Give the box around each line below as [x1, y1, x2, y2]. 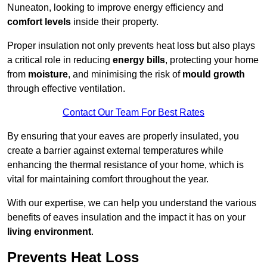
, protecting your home [165, 55, 259, 66]
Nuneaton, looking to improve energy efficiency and [7, 2, 223, 13]
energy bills [113, 55, 165, 66]
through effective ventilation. [7, 83, 125, 94]
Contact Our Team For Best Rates [63, 107, 204, 118]
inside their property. [71, 17, 159, 27]
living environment [7, 226, 91, 237]
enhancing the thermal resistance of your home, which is [7, 160, 244, 170]
